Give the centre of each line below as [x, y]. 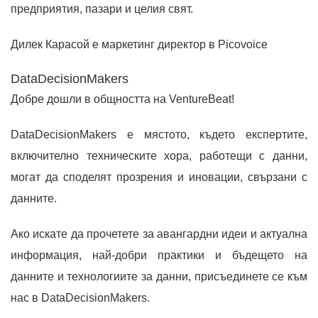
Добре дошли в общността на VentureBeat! [122, 99]
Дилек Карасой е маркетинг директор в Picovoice [139, 44]
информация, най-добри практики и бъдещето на [159, 255]
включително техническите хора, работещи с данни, [159, 155]
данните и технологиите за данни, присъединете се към [159, 276]
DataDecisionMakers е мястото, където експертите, [159, 134]
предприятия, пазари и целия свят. [102, 9]
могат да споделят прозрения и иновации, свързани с [159, 177]
